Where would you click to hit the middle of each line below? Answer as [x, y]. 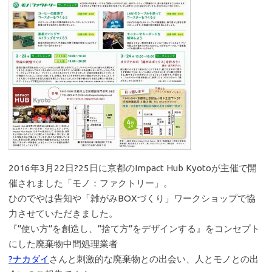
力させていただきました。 [63, 214]
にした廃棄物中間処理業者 [63, 244]
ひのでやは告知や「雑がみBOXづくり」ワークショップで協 [132, 199]
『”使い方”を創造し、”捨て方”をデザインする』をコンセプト [134, 229]
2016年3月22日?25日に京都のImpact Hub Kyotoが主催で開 [133, 168]
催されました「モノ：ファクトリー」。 [90, 183]
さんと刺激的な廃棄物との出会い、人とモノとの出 [154, 259]
